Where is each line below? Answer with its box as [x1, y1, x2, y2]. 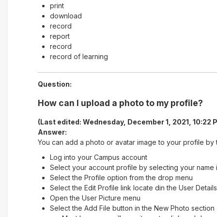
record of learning [49, 52, 108, 61]
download [49, 11, 82, 20]
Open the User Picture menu [49, 193, 140, 202]
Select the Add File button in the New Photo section [49, 203, 215, 212]
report [49, 31, 70, 40]
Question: [37, 79, 72, 88]
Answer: [37, 127, 67, 136]
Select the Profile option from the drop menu [49, 173, 193, 182]
